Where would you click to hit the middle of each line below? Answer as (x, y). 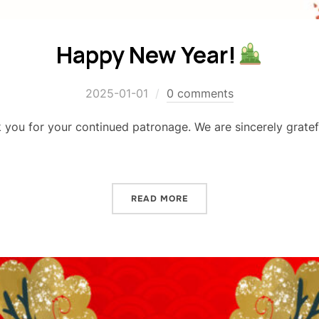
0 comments (200, 93)
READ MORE (159, 198)
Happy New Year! (147, 54)
